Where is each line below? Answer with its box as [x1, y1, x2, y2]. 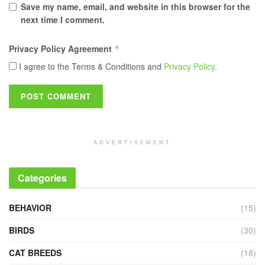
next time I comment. [21, 14, 105, 26]
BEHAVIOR [9, 202, 51, 214]
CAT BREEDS [9, 247, 62, 259]
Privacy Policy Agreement [9, 43, 114, 55]
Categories [18, 171, 67, 185]
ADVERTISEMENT [93, 140, 172, 146]
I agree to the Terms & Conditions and [17, 60, 164, 73]
